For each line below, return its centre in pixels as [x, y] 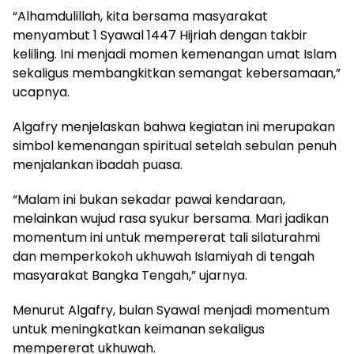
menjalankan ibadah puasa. [98, 164]
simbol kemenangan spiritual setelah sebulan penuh [175, 145]
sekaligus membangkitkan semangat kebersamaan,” [177, 73]
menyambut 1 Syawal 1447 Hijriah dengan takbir [160, 35]
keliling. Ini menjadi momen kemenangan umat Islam [175, 54]
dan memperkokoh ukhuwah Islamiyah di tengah [164, 256]
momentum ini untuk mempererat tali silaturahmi [166, 237]
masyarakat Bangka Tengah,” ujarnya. [130, 275]
